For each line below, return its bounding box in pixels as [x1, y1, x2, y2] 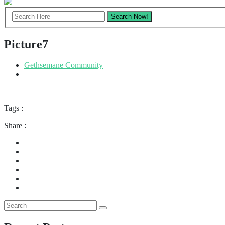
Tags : [4, 104, 23, 113]
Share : [4, 121, 26, 130]
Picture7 [4, 37, 48, 51]
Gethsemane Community [24, 61, 103, 70]
